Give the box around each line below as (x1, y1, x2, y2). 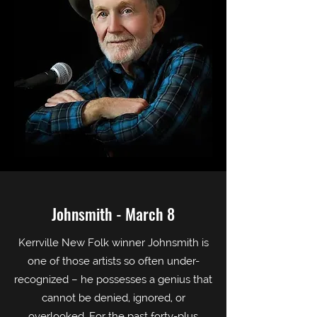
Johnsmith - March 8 (52, 202, 175, 225)
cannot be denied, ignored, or (41, 292, 185, 304)
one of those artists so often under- (27, 255, 200, 267)
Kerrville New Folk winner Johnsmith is (18, 236, 209, 249)
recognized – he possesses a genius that (14, 273, 212, 286)
